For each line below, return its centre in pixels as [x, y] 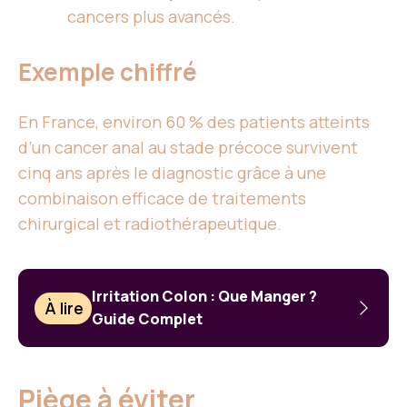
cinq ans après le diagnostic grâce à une [172, 173]
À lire [65, 308]
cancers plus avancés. [151, 17]
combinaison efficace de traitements [162, 199]
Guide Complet [148, 319]
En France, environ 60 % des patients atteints [194, 122]
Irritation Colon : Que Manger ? [205, 297]
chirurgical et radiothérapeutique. [150, 224]
